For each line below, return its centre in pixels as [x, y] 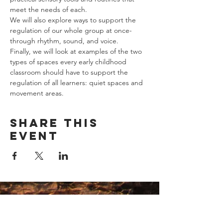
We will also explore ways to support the [74, 20]
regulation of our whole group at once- [72, 30]
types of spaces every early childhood [69, 62]
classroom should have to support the [70, 72]
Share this [54, 123]
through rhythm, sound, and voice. [64, 41]
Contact [41, 212]
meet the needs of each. [49, 9]
